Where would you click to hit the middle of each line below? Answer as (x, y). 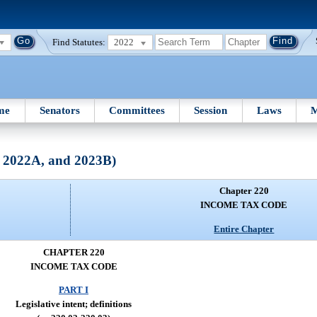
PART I (74, 290)
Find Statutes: (79, 42)
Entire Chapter (244, 229)
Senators (59, 110)
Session (211, 110)
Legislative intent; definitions (74, 304)
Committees (137, 110)
